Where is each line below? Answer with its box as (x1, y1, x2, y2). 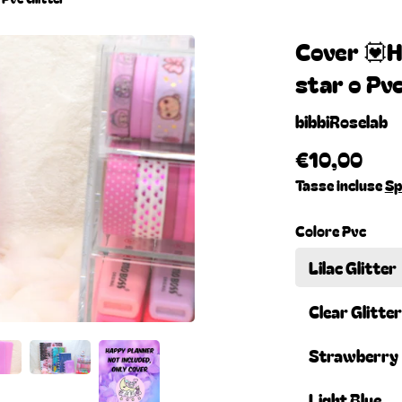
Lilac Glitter (308, 255, 397, 279)
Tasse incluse (294, 175, 385, 196)
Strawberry (308, 343, 398, 367)
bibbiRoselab (294, 109, 388, 134)
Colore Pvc (294, 221, 366, 241)
